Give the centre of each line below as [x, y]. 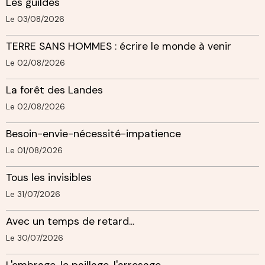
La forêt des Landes [54, 90]
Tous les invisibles [49, 177]
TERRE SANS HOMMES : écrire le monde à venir [119, 46]
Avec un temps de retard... [70, 221]
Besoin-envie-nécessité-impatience [93, 133]
